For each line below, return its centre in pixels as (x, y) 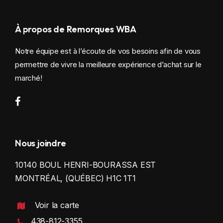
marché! (29, 78)
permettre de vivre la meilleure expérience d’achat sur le (108, 64)
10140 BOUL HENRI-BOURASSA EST (86, 165)
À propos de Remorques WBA (76, 29)
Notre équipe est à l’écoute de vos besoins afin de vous (108, 51)
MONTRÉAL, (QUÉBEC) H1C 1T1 (75, 178)
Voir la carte (57, 205)
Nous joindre (41, 143)
